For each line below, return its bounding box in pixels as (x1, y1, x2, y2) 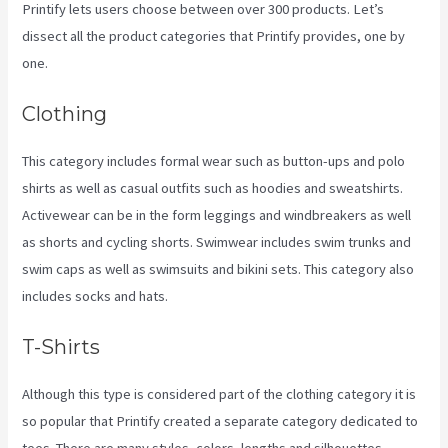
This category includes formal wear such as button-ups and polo (22, 152, 406, 171)
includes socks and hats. (22, 287, 169, 306)
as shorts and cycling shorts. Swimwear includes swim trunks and (22, 233, 412, 252)
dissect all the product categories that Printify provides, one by (22, 26, 406, 45)
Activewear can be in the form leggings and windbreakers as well (22, 206, 412, 225)
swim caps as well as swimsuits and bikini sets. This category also (22, 260, 415, 279)
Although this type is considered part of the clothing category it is (22, 385, 417, 404)
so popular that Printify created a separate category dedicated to (22, 412, 419, 431)
